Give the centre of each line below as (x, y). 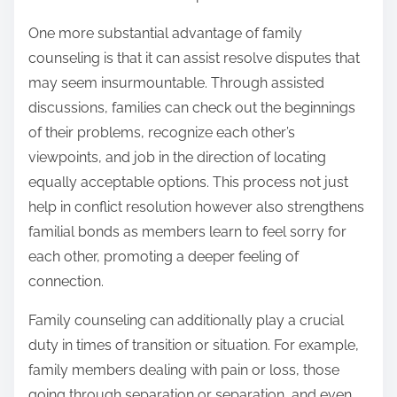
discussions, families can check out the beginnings (192, 108)
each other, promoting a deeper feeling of (163, 257)
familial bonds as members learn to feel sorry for (187, 232)
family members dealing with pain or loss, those (184, 370)
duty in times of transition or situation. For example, (194, 346)
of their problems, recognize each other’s (162, 133)
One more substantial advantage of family (165, 34)
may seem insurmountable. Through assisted (176, 83)
